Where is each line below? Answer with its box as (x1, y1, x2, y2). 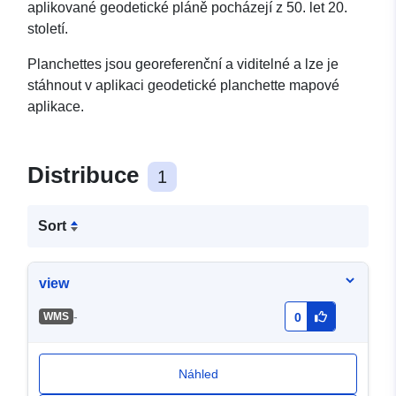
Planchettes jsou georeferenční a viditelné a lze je (27, 57, 339, 72)
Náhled (178, 367, 218, 382)
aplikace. (27, 99, 84, 115)
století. (27, 21, 68, 37)
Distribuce (27, 162, 145, 189)
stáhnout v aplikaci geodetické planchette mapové (27, 78, 339, 94)
